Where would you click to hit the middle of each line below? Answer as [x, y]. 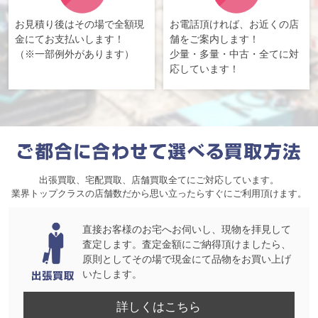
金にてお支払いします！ [69, 39]
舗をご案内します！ [215, 39]
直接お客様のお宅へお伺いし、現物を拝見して [187, 230]
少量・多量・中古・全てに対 [235, 54]
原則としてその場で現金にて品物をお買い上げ [187, 259]
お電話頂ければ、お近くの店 [235, 24]
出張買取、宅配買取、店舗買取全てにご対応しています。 [159, 180]
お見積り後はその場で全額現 [79, 24]
